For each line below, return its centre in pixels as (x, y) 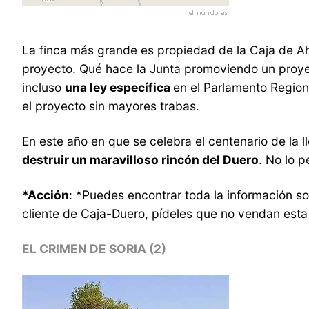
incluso (43, 87)
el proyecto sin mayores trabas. (111, 106)
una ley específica (119, 87)
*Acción (46, 195)
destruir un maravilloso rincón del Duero (140, 159)
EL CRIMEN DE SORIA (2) (94, 248)
